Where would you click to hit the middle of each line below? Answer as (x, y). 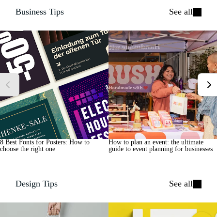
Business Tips (40, 12)
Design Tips (37, 184)
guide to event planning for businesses (161, 149)
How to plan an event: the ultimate (156, 142)
